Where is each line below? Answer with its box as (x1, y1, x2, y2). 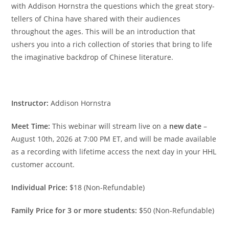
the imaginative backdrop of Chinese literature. (11, 52, 174, 62)
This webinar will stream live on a (52, 121, 170, 131)
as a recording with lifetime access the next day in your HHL (11, 146, 217, 156)
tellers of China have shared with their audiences (11, 13, 181, 24)
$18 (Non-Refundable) (67, 182, 145, 192)
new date (169, 121, 202, 131)
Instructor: (11, 98, 49, 108)
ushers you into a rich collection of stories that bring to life (11, 39, 213, 49)
